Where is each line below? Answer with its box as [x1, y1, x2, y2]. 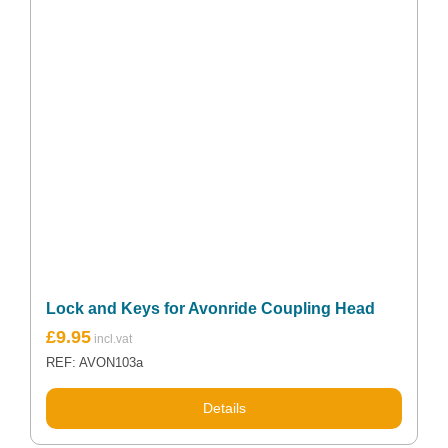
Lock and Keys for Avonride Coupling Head [46, 299, 375, 317]
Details [202, 399, 246, 416]
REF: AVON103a [46, 355, 143, 370]
